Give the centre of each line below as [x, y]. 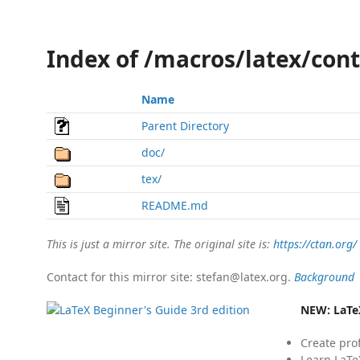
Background [324, 277]
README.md [175, 205]
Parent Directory [185, 126]
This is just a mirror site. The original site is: [160, 244]
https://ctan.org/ [315, 244]
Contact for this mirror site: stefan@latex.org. [170, 277]
